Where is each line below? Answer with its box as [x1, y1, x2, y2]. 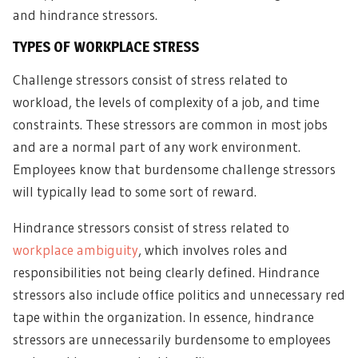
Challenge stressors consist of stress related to [13, 71, 288, 88]
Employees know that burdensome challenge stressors [13, 161, 336, 177]
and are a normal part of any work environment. [13, 138, 300, 155]
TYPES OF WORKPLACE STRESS [13, 38, 199, 55]
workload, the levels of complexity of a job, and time [13, 93, 320, 110]
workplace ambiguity [13, 241, 138, 258]
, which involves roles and [138, 241, 288, 258]
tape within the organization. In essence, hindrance [13, 308, 314, 325]
